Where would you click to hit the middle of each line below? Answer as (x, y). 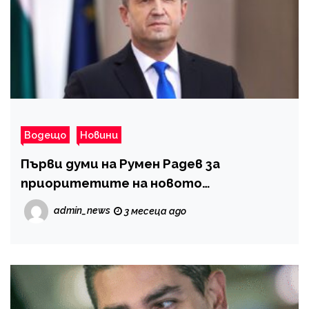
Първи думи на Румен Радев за (120, 164)
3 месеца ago (154, 211)
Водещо (45, 135)
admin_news (82, 211)
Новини (99, 135)
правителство (71, 202)
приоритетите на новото (111, 183)
